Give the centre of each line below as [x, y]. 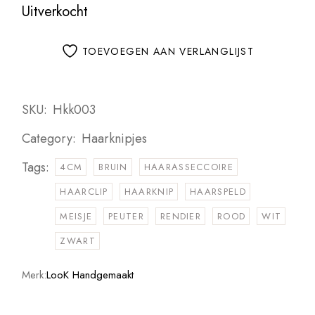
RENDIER [181, 217]
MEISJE [76, 217]
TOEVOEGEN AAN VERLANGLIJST [168, 51]
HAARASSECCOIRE [188, 167]
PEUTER [126, 217]
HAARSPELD [218, 192]
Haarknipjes [115, 139]
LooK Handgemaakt [90, 275]
